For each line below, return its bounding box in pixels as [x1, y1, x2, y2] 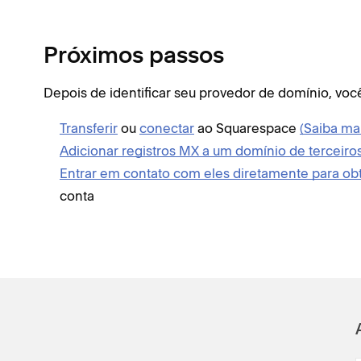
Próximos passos [44, 46, 224, 68]
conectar [139, 120, 194, 136]
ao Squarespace [194, 120, 300, 136]
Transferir [60, 120, 118, 136]
